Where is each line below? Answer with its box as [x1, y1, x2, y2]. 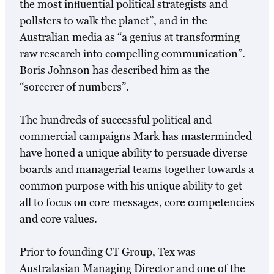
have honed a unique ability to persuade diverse [20, 146, 248, 160]
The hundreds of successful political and [20, 113, 212, 127]
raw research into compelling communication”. [20, 46, 245, 61]
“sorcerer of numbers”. [20, 80, 129, 94]
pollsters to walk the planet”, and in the [20, 13, 207, 28]
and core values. [20, 212, 97, 226]
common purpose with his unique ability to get [20, 179, 242, 193]
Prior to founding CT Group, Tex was [20, 245, 196, 259]
